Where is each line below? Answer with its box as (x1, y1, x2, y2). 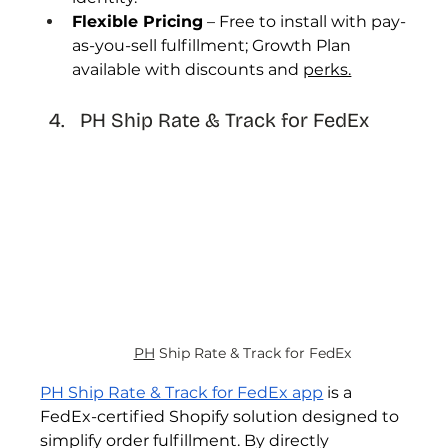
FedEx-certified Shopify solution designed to (40, 406, 404, 426)
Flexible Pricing (72, 12, 204, 32)
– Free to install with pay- (203, 12, 407, 32)
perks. (303, 60, 352, 80)
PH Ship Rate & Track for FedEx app (40, 382, 324, 402)
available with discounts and (72, 60, 304, 80)
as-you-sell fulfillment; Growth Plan (72, 36, 356, 56)
